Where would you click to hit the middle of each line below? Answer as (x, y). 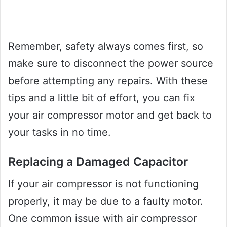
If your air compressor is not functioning (103, 184)
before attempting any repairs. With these (108, 80)
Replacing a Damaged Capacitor (98, 161)
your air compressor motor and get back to (110, 115)
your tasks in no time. (60, 132)
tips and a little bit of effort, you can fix (102, 98)
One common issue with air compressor (102, 219)
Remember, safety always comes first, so (106, 46)
